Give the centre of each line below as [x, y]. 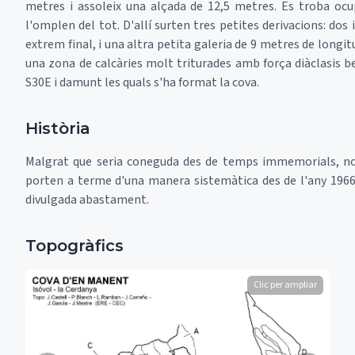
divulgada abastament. [87, 200]
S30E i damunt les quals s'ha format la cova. [142, 82]
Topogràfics [74, 246]
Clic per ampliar [285, 285]
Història [58, 128]
